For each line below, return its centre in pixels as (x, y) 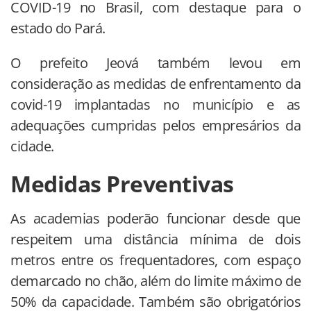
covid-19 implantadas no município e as (155, 105)
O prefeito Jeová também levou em (155, 63)
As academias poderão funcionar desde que (155, 219)
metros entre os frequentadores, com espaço (155, 260)
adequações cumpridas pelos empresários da (155, 126)
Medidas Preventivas (122, 184)
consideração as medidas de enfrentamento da (155, 84)
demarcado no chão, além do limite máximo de (155, 281)
